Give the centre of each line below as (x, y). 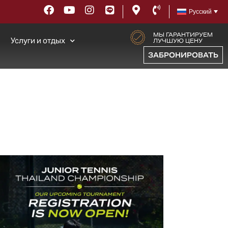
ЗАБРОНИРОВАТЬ (183, 55)
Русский (200, 12)
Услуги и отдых (38, 40)
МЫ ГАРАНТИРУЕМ (183, 34)
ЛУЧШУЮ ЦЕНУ (178, 40)
